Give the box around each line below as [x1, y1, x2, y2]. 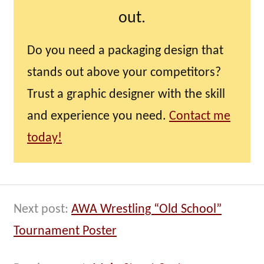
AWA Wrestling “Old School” [71, 202, 222, 216]
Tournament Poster [14, 224, 117, 238]
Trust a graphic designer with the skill [27, 87, 225, 101]
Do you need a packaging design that [27, 44, 223, 58]
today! [27, 131, 62, 145]
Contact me [169, 109, 230, 123]
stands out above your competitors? [27, 65, 221, 80]
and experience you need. [27, 109, 169, 123]
